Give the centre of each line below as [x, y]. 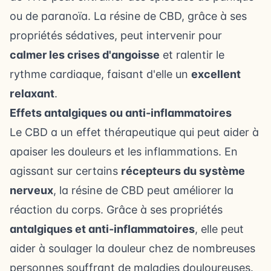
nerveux [31, 190]
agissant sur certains [65, 171]
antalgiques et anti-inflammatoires [102, 229]
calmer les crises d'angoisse [85, 54]
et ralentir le [192, 54]
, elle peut [219, 229]
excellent [216, 74]
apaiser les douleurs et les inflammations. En [124, 151]
